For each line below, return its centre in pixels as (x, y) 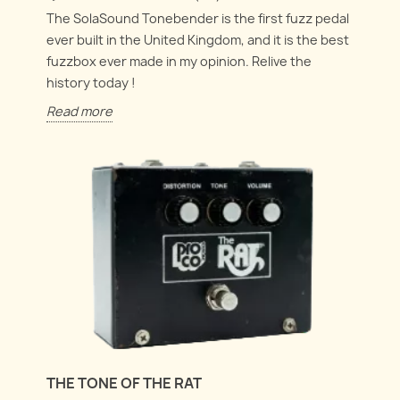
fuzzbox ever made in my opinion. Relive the (179, 61)
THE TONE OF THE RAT (125, 383)
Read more (80, 111)
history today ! (92, 82)
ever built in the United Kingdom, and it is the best (198, 39)
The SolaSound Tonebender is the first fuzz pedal (198, 18)
